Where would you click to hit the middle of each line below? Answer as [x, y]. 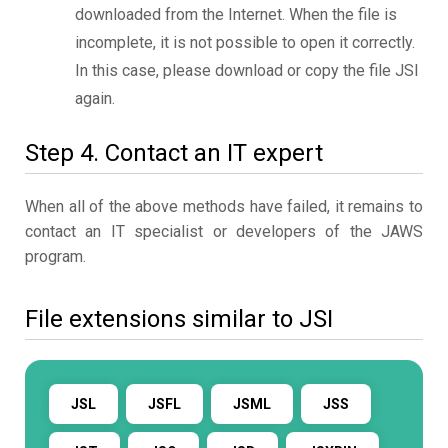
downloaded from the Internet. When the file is [236, 15]
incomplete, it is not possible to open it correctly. [245, 43]
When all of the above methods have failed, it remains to [224, 207]
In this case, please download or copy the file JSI [247, 71]
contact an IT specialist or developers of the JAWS [224, 232]
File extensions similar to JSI [179, 319]
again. [95, 99]
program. [55, 257]
